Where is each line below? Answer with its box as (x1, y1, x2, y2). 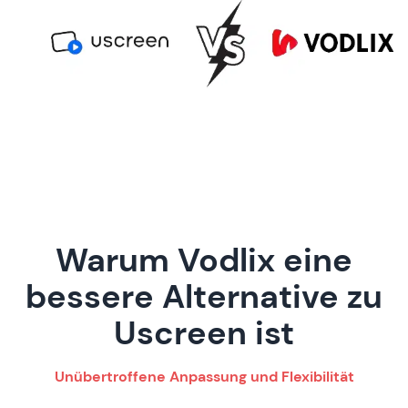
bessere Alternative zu (25, 275, 382, 319)
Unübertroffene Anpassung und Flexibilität (54, 367, 354, 387)
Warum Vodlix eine (56, 239, 352, 282)
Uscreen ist (114, 311, 294, 355)
